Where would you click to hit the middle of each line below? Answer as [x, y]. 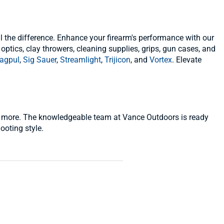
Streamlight [80, 60]
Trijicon [117, 60]
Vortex [161, 60]
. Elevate [187, 60]
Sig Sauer [40, 60]
